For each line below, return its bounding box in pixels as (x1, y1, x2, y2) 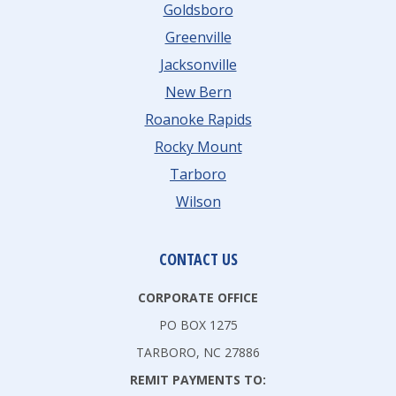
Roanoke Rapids (144, 110, 252, 129)
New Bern (164, 82, 232, 102)
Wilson (175, 192, 221, 211)
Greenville (164, 27, 232, 47)
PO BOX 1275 (158, 316, 238, 333)
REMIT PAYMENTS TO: (130, 371, 266, 388)
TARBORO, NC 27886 (136, 344, 260, 361)
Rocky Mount (154, 137, 242, 156)
